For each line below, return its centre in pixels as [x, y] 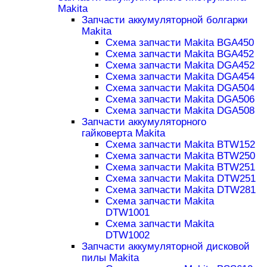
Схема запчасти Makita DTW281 [180, 190]
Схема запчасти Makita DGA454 [180, 77]
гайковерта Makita [123, 133]
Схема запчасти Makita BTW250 [180, 156]
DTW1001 [127, 213]
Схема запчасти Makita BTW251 [180, 167]
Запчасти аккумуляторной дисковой [165, 247]
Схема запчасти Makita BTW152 [180, 145]
